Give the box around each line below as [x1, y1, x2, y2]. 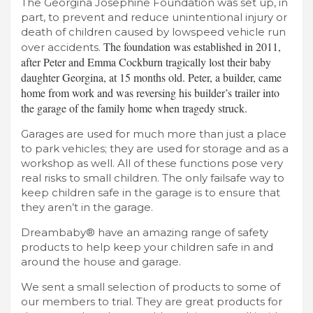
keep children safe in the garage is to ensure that [21, 185, 280, 199]
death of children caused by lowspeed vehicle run [21, 24, 286, 38]
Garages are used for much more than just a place [21, 126, 286, 140]
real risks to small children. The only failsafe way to [21, 170, 284, 184]
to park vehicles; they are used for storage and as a [21, 141, 289, 155]
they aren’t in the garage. [21, 200, 153, 214]
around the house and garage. [21, 254, 181, 268]
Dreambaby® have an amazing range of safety [21, 225, 268, 239]
